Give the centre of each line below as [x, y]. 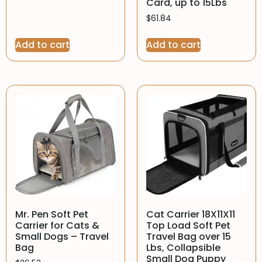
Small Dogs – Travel [62, 236]
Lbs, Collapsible [183, 247]
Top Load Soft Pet [188, 225]
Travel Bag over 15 [189, 236]
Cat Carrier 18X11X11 [191, 214]
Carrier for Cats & [57, 225]
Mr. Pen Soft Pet [52, 214]
